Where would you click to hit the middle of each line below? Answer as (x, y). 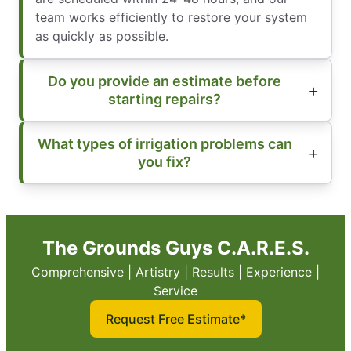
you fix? (165, 161)
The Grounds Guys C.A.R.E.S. (175, 248)
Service (175, 290)
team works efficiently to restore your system (171, 17)
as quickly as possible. (102, 36)
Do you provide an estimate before (165, 81)
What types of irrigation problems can (165, 143)
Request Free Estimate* (175, 318)
